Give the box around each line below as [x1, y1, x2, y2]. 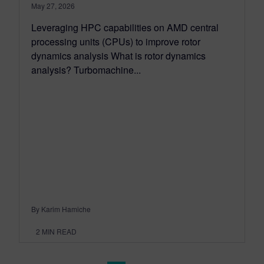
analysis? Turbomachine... [31, 63, 141, 77]
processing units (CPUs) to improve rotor [31, 35, 200, 49]
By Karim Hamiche [31, 204, 91, 214]
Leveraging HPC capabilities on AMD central [31, 21, 219, 35]
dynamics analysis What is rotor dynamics [31, 49, 206, 63]
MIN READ [42, 226, 77, 237]
